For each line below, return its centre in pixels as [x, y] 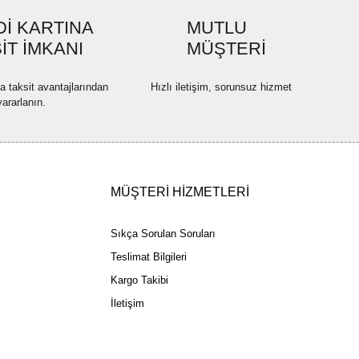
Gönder [90, 77]
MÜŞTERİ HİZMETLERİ [180, 192]
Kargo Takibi [140, 280]
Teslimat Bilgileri [149, 257]
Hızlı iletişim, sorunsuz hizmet [221, 87]
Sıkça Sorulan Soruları [163, 234]
